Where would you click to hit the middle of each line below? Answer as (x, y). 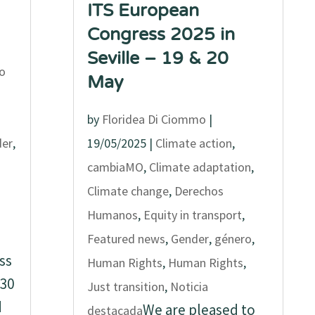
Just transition (126, 287)
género (233, 239)
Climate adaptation (200, 167)
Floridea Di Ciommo (154, 119)
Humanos (113, 215)
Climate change (128, 191)
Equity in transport (193, 215)
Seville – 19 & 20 (158, 58)
